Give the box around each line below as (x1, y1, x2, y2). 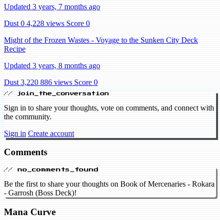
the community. (4, 112, 52, 121)
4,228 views (27, 19, 64, 27)
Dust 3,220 (4, 78, 38, 86)
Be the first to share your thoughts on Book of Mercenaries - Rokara (4, 180, 215, 189)
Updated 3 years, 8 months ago (4, 61, 100, 70)
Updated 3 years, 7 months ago (4, 2, 100, 11)
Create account (28, 129, 74, 137)
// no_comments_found (4, 167, 99, 172)
